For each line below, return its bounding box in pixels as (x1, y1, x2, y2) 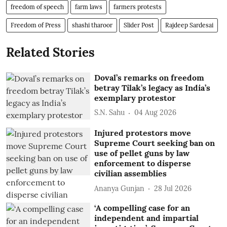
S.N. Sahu (94, 108, 125, 117)
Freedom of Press (11, 21, 61, 29)
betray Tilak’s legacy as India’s (94, 82, 211, 93)
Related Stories (6, 44, 95, 60)
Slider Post (124, 21, 154, 29)
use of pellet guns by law (94, 148, 190, 159)
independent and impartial (94, 213, 199, 223)
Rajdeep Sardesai (165, 21, 213, 29)
